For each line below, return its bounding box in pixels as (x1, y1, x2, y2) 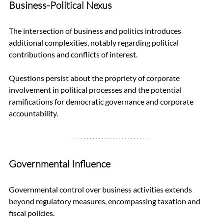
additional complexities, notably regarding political (9, 37, 180, 47)
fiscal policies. (9, 208, 56, 218)
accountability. (9, 108, 58, 118)
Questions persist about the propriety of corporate (9, 73, 181, 82)
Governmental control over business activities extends (9, 184, 193, 194)
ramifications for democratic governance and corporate (9, 96, 195, 106)
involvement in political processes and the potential (9, 84, 183, 94)
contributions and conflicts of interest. (9, 49, 139, 59)
